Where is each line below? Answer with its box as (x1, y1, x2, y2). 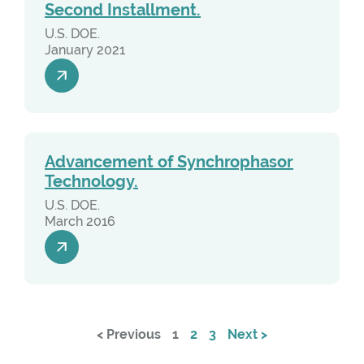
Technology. (45, 172, 138, 191)
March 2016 (45, 214, 115, 229)
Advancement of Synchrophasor (45, 153, 293, 171)
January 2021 (45, 42, 125, 58)
